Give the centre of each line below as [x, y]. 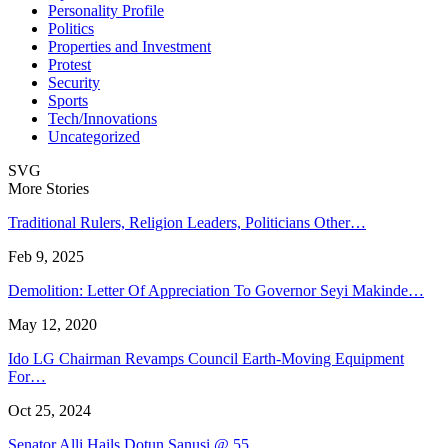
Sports [68, 100]
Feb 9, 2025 [46, 256]
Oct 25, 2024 [49, 410]
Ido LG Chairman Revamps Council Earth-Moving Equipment [206, 358]
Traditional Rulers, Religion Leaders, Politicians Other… [187, 222]
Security [74, 82]
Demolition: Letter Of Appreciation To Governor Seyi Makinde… [216, 290]
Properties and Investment [129, 46]
